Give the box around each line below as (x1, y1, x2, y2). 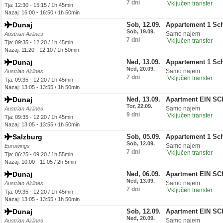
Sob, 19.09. (126, 28, 155, 34)
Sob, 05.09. (126, 133, 161, 140)
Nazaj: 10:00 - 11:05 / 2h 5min (4, 159, 76, 165)
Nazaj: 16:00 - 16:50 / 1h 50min (4, 9, 80, 15)
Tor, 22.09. (126, 103, 152, 109)
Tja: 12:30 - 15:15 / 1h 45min (4, 2, 73, 8)
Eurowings (4, 143, 30, 149)
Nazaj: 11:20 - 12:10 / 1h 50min (4, 47, 79, 53)
